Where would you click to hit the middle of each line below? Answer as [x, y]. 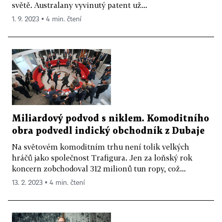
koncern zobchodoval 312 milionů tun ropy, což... [99, 168]
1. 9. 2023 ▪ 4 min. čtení [47, 20]
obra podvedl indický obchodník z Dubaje [108, 131]
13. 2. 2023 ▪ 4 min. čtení [48, 183]
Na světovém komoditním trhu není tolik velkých [101, 146]
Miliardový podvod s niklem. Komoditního [111, 118]
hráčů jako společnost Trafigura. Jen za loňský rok [102, 157]
